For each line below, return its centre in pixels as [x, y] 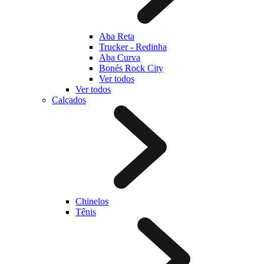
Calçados [69, 100]
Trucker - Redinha [133, 47]
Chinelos [92, 201]
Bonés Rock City [131, 68]
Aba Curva [120, 57]
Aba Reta [117, 36]
